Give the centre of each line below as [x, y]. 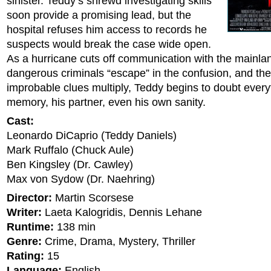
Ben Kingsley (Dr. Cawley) [70, 165]
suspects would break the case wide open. [109, 44]
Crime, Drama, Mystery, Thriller [119, 241]
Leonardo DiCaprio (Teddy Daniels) [92, 135]
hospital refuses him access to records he [107, 30]
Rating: [25, 256]
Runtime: [30, 227]
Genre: [24, 241]
